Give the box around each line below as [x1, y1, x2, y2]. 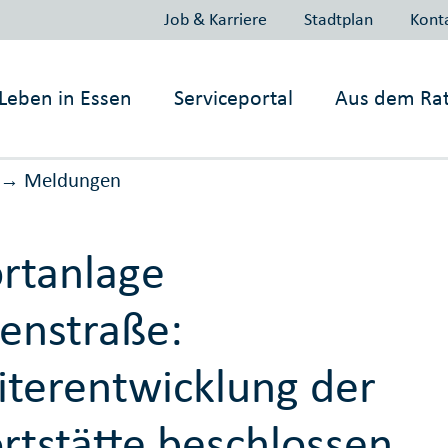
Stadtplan [303, 7, 373, 30]
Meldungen [23, 167, 121, 194]
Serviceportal [174, 84, 294, 111]
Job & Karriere [163, 7, 267, 30]
